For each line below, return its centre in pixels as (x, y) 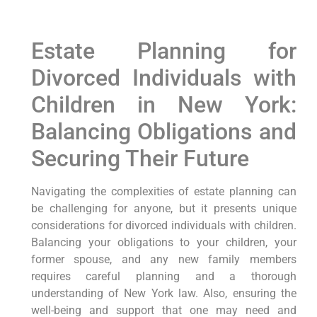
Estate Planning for (163, 51)
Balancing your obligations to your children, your (163, 243)
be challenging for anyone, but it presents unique (163, 209)
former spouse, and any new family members (163, 260)
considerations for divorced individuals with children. (163, 226)
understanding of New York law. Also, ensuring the (163, 294)
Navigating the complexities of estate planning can (163, 192)
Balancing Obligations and (163, 132)
